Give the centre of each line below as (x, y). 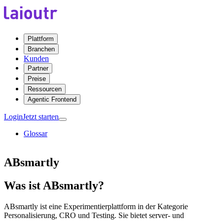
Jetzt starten (41, 117)
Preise (37, 79)
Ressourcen (45, 89)
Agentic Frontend (52, 99)
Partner (38, 68)
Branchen (41, 49)
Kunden (36, 58)
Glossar (36, 133)
